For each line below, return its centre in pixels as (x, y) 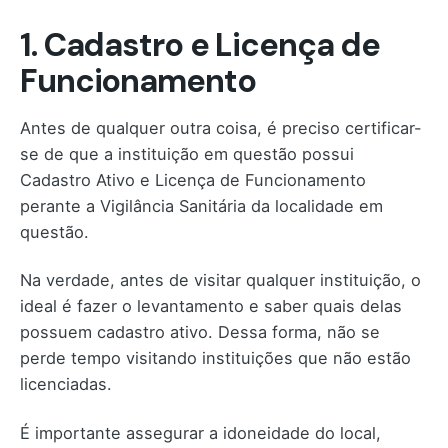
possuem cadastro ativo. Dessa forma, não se (200, 332)
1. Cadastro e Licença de (200, 45)
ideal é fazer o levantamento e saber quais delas (211, 306)
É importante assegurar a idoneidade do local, (200, 432)
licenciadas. (66, 384)
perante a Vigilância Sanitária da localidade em (201, 206)
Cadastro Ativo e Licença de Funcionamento (193, 180)
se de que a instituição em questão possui (187, 154)
